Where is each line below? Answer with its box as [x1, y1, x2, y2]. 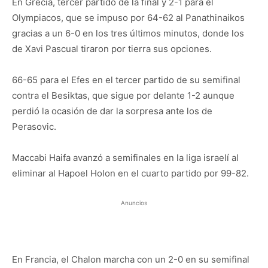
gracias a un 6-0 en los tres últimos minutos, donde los [12, 27, 244, 39]
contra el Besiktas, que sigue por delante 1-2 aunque [12, 89, 234, 101]
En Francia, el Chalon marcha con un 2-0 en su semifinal [12, 253, 249, 265]
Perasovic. [12, 120, 56, 132]
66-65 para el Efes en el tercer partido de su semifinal [12, 74, 240, 86]
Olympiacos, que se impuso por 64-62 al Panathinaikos [12, 11, 245, 23]
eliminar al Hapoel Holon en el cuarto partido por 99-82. [12, 167, 249, 179]
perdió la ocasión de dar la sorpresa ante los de [12, 105, 212, 117]
